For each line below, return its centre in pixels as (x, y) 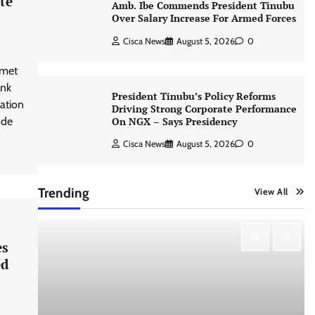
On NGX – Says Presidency (175, 121)
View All (271, 191)
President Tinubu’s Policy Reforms (193, 96)
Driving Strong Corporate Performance (204, 108)
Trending (63, 193)
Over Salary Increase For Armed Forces (204, 18)
